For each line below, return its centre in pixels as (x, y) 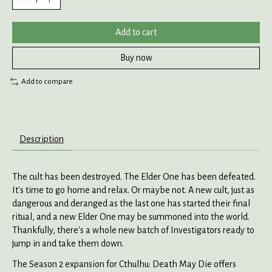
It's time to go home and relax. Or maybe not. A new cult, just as (133, 190)
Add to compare (47, 82)
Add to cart (136, 32)
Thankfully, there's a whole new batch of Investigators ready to (133, 230)
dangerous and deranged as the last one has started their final (131, 203)
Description (42, 139)
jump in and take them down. (68, 243)
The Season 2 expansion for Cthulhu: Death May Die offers (124, 264)
